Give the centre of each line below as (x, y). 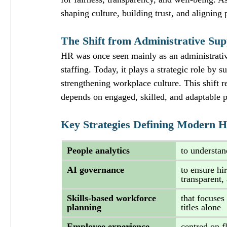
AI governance (97, 170)
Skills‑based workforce (113, 198)
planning (85, 207)
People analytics (100, 150)
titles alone (201, 207)
